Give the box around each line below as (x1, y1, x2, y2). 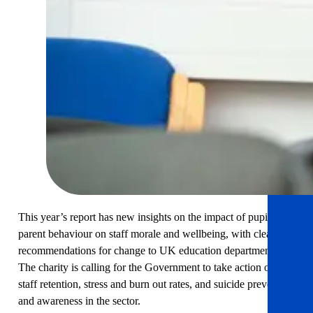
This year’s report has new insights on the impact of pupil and (18, 211, 289, 224)
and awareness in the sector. (18, 295, 140, 307)
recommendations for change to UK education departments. (18, 245, 280, 257)
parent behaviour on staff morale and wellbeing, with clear (18, 228, 275, 240)
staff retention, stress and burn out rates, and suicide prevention (18, 278, 294, 291)
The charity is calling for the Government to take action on (18, 261, 275, 274)
